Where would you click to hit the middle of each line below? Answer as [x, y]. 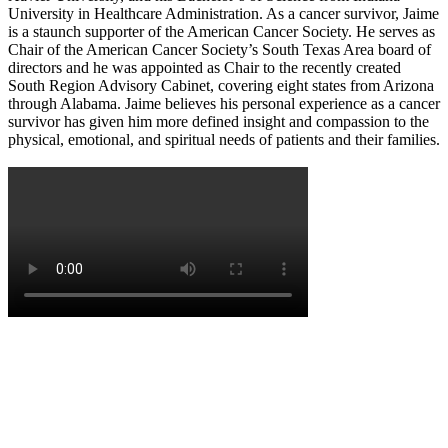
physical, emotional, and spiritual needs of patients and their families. [224, 139]
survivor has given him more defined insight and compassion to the [218, 121]
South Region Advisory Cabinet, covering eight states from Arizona [221, 85]
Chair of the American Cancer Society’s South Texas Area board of [219, 49]
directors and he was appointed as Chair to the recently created [204, 67]
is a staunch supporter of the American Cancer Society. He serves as [221, 31]
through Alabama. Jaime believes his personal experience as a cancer [224, 103]
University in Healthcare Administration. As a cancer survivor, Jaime [223, 13]
